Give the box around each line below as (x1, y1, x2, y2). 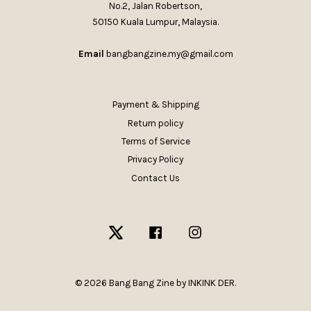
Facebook (165, 226, 207, 237)
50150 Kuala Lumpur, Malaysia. (92, 17, 219, 28)
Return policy (128, 117, 183, 128)
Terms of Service (121, 135, 190, 146)
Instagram (205, 226, 248, 237)
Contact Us (131, 172, 180, 183)
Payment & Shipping (112, 99, 199, 110)
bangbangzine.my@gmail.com (106, 49, 233, 60)
